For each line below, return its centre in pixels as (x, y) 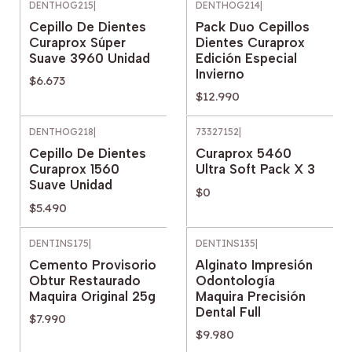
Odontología (235, 280)
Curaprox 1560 (74, 169)
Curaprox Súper (77, 42)
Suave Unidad (71, 185)
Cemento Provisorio (93, 264)
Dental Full (228, 312)
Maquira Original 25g (92, 296)
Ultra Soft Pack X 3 (255, 169)
